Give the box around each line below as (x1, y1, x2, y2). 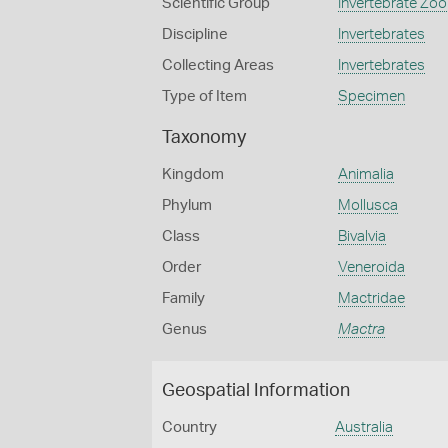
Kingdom (162, 167, 224, 182)
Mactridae (337, 291, 405, 306)
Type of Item (162, 89, 247, 104)
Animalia (337, 167, 394, 182)
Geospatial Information (162, 382, 350, 400)
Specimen (337, 89, 405, 104)
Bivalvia (337, 229, 386, 244)
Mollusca (337, 198, 398, 213)
